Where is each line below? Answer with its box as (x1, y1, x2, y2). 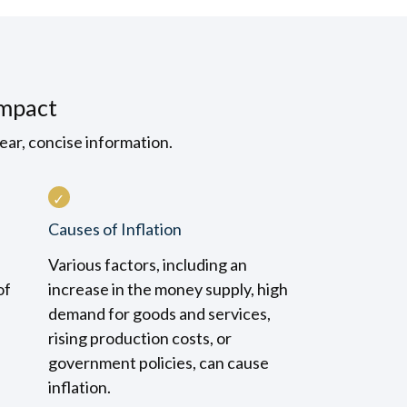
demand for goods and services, (47, 303, 271, 323)
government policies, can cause (47, 352, 269, 372)
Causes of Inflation (47, 219, 182, 239)
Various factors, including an (47, 254, 247, 274)
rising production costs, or (47, 328, 232, 348)
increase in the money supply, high (47, 279, 288, 299)
